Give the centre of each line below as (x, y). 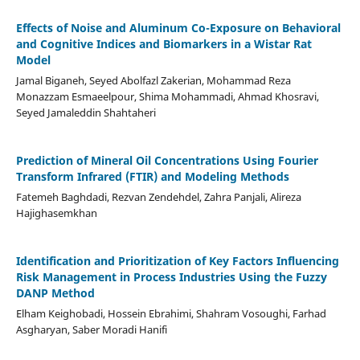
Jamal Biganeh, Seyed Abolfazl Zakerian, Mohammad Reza (153, 80)
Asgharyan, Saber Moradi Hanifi (91, 329)
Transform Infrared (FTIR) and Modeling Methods (152, 176)
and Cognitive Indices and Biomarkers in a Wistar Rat (164, 43)
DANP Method (55, 292)
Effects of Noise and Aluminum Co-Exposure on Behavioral (178, 27)
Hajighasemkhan (56, 213)
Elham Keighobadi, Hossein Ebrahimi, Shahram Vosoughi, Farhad (171, 313)
